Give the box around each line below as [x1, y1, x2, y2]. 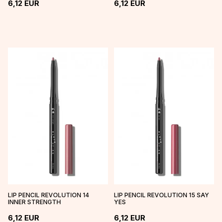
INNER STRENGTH [8, 198, 61, 206]
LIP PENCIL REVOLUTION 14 [8, 191, 89, 199]
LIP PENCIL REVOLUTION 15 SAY [114, 191, 209, 199]
